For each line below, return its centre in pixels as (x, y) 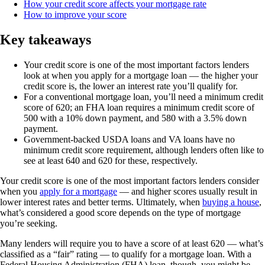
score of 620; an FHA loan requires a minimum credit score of (139, 107)
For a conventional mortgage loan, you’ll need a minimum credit (143, 96)
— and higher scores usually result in (187, 191)
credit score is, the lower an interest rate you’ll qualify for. (131, 86)
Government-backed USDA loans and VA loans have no (129, 139)
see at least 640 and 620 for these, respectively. (111, 160)
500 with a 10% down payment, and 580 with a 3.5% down (135, 118)
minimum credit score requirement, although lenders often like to (144, 150)
